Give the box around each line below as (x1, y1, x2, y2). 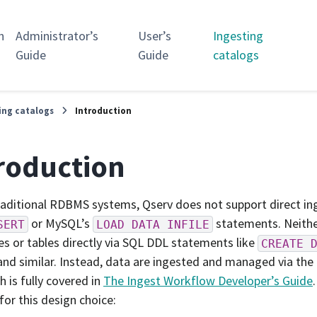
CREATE (261, 236, 304, 250)
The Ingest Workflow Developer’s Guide (103, 272, 313, 289)
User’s (138, 28, 172, 44)
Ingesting (212, 28, 263, 44)
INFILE (167, 217, 209, 231)
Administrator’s (16, 28, 98, 44)
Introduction (75, 105, 132, 116)
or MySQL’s (28, 215, 93, 232)
